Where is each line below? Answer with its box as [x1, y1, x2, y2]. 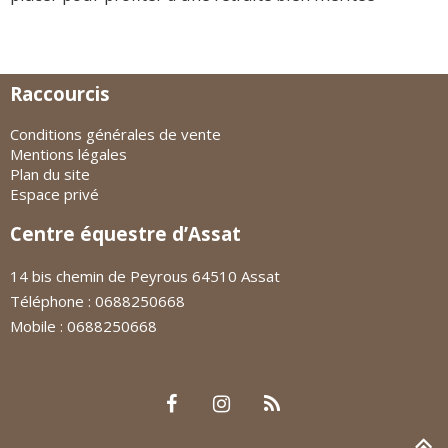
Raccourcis [10, 81, 110, 106]
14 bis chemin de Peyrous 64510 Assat [10, 266, 280, 286]
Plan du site [10, 164, 90, 184]
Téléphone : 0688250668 [10, 291, 185, 311]
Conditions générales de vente [10, 124, 221, 144]
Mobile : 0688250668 [10, 316, 157, 336]
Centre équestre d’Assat [10, 221, 241, 246]
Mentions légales [10, 144, 127, 164]
